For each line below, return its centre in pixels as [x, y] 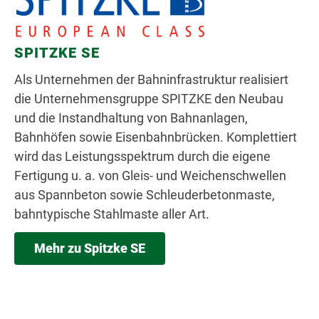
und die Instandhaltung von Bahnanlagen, [131, 118]
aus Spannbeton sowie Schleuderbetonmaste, [145, 195]
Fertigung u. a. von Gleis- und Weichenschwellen [150, 176]
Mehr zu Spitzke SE [90, 248]
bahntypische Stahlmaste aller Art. [112, 214]
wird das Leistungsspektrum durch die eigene [142, 156]
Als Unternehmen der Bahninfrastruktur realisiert [151, 79]
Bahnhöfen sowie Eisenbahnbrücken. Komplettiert [156, 137]
